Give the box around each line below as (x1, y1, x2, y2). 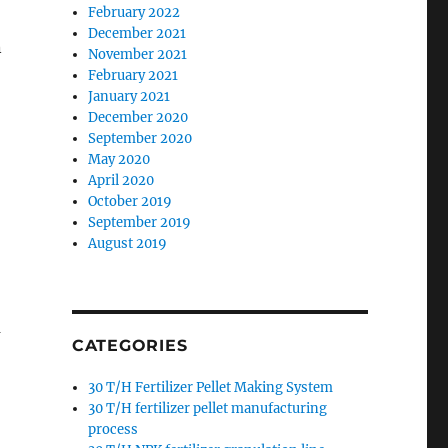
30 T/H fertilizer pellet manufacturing (88, 400, 328, 417)
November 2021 (88, 46, 188, 63)
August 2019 (88, 235, 168, 252)
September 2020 (88, 130, 193, 147)
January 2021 (88, 88, 171, 105)
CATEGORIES (71, 336, 188, 355)
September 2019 (88, 214, 192, 231)
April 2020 (88, 172, 155, 189)
